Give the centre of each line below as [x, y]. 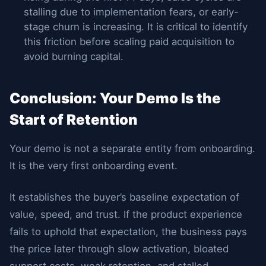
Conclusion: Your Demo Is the [115, 98]
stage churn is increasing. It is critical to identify [136, 27]
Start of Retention [74, 120]
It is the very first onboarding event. [94, 166]
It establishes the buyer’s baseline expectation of [124, 197]
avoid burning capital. [74, 56]
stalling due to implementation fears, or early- [131, 12]
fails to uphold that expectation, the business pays [128, 232]
